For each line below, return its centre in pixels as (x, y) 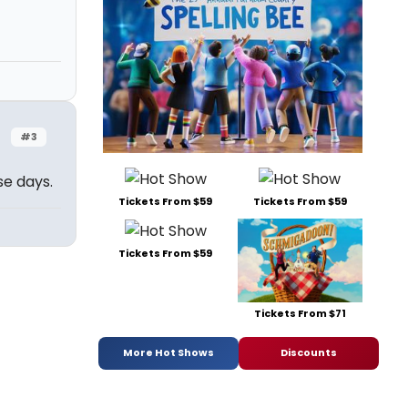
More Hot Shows (168, 353)
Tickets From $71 (300, 313)
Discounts (309, 353)
